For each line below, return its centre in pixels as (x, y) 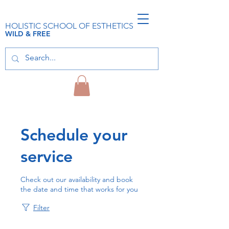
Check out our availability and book (77, 179)
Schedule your (74, 134)
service (47, 156)
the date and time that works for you (79, 189)
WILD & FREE (28, 34)
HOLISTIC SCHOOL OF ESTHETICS (69, 26)
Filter (41, 207)
